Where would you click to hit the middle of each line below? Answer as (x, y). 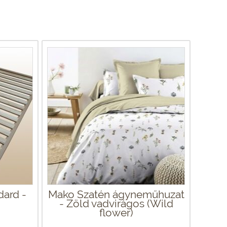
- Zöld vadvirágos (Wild (116, 203)
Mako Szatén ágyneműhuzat (116, 194)
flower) (116, 212)
